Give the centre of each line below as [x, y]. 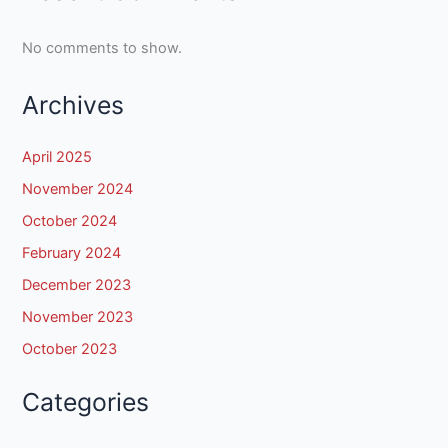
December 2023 [77, 284]
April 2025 [57, 157]
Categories [86, 402]
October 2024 [70, 221]
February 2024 [72, 252]
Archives [73, 104]
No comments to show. [102, 47]
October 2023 [70, 348]
